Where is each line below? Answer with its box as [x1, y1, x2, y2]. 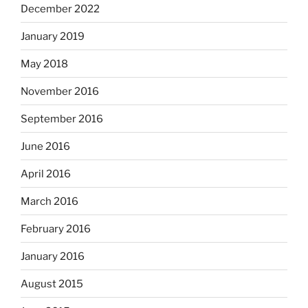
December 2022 [21, 2, 100, 15]
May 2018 [21, 57, 68, 70]
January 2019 [21, 30, 85, 43]
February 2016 [21, 222, 91, 235]
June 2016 [21, 140, 70, 153]
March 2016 [21, 195, 78, 208]
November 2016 [21, 85, 99, 98]
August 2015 [21, 277, 83, 290]
